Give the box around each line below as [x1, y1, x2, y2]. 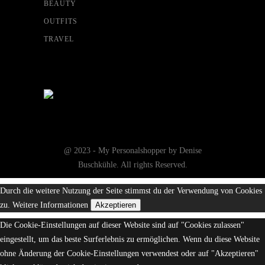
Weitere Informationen [12, 201, 88, 210]
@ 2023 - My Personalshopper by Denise [63, 146, 202, 156]
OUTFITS [44, 17, 77, 26]
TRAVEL [44, 35, 74, 44]
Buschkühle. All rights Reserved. [77, 160, 188, 170]
